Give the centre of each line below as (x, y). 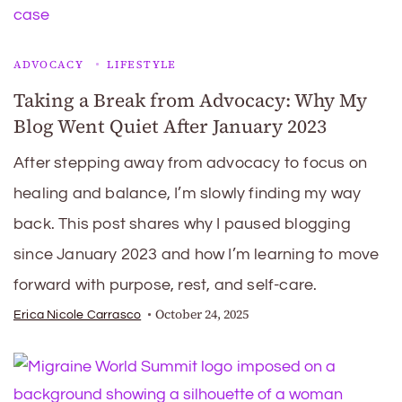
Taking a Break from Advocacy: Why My (190, 100)
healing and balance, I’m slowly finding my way (188, 193)
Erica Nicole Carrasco (78, 315)
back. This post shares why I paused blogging (182, 224)
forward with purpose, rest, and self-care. (166, 285)
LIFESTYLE (142, 65)
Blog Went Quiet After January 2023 (170, 126)
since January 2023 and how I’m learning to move (197, 254)
